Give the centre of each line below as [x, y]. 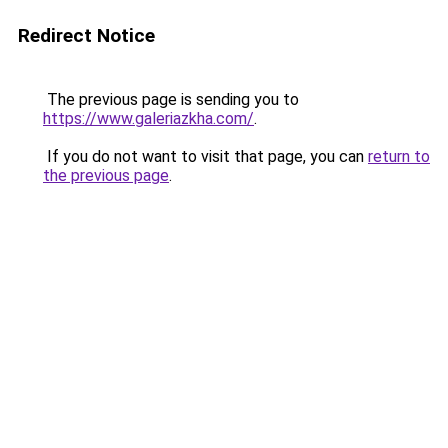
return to [399, 156]
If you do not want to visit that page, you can [205, 156]
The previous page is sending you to [171, 99]
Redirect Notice [86, 35]
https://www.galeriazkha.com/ [148, 118]
